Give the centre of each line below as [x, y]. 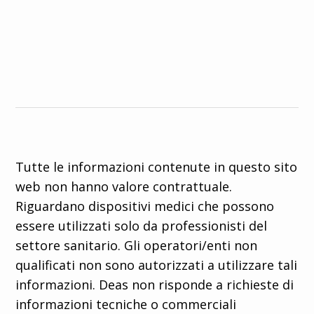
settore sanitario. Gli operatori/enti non [137, 245]
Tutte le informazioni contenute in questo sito [157, 166]
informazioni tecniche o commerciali [126, 304]
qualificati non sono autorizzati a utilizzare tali [157, 265]
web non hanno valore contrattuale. [124, 186]
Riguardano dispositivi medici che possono [145, 206]
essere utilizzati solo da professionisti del [142, 225]
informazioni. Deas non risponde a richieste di [155, 284]
